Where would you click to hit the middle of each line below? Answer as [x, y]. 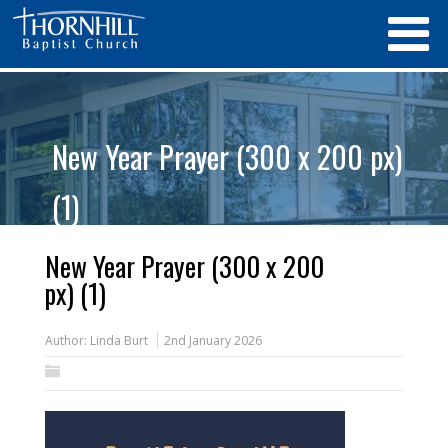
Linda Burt [118, 340]
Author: [67, 340]
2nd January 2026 [212, 340]
